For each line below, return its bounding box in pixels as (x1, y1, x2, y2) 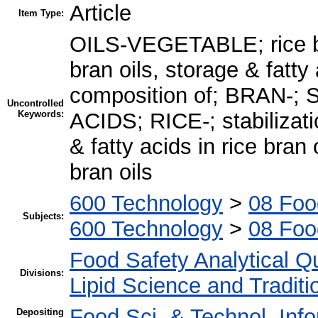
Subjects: (23, 210, 64, 221)
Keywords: (18, 108, 64, 119)
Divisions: (20, 267, 64, 278)
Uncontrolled (7, 97, 64, 109)
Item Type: (18, 7, 64, 18)
